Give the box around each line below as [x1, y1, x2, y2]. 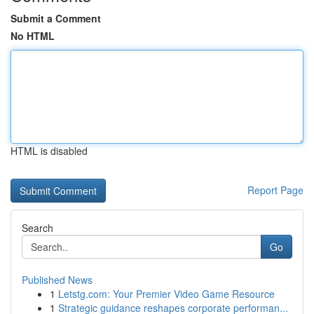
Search [22, 221, 53, 235]
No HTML [11, 29, 55, 43]
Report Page [247, 183, 303, 197]
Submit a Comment [11, 11, 101, 25]
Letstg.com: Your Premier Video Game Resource [58, 287, 275, 301]
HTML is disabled [11, 144, 88, 158]
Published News [22, 273, 93, 287]
